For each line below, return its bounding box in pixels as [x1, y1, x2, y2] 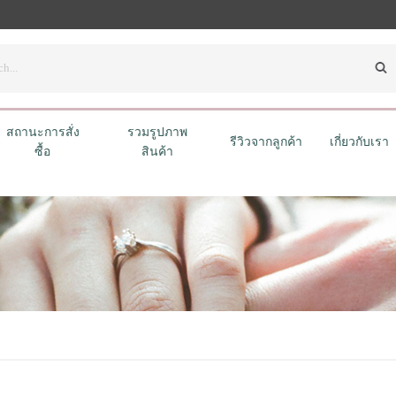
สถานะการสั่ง [5, 126, 80, 139]
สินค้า [141, 145, 173, 158]
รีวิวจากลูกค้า [229, 135, 302, 148]
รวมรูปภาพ [127, 126, 187, 139]
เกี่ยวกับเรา [330, 135, 389, 148]
